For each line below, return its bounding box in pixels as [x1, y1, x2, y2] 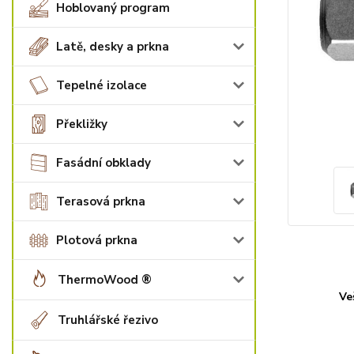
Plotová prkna [56, 232, 137, 248]
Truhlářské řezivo [58, 312, 158, 328]
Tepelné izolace [56, 77, 147, 93]
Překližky [56, 116, 107, 132]
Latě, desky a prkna [56, 39, 169, 55]
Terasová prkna [56, 194, 145, 209]
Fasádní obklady [56, 155, 151, 171]
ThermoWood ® [58, 272, 152, 288]
